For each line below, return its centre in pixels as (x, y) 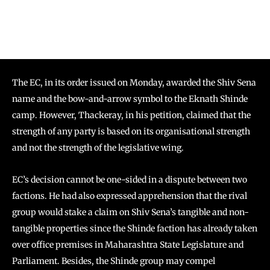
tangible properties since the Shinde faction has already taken (135, 228)
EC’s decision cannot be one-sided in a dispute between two (130, 180)
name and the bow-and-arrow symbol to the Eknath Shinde (130, 99)
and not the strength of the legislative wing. (98, 148)
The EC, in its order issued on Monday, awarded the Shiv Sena (134, 83)
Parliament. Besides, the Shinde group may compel (114, 261)
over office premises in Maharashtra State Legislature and (128, 245)
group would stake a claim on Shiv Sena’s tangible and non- (130, 212)
